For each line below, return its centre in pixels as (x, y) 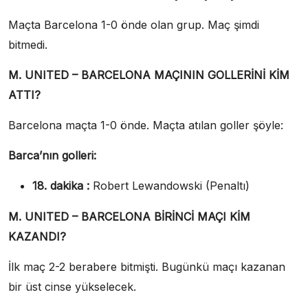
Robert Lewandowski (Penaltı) (169, 186)
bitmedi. (28, 45)
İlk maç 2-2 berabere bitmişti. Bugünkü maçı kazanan (147, 267)
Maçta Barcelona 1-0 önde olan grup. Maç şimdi (134, 25)
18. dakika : (61, 186)
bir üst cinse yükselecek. (72, 287)
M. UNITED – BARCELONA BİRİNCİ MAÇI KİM (129, 217)
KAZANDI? (37, 237)
